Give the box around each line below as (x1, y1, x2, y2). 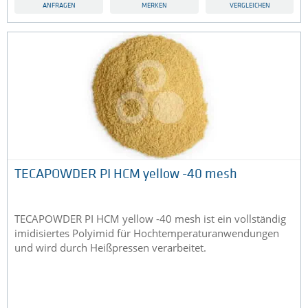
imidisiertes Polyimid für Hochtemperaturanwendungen (14, 226, 279, 241)
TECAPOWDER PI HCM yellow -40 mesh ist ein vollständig (14, 212, 286, 226)
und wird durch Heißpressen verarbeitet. (14, 241, 206, 255)
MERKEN (142, 2, 167, 10)
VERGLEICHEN (229, 2, 270, 10)
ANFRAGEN (42, 2, 76, 10)
